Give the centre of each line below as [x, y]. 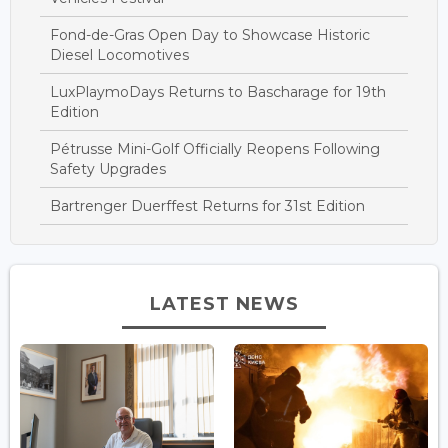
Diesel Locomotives [119, 54]
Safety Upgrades [108, 168]
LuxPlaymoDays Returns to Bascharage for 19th [218, 91]
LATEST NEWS [224, 303]
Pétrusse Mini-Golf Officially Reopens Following [215, 148]
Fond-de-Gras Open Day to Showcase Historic [210, 34]
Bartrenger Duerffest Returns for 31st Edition [207, 205]
